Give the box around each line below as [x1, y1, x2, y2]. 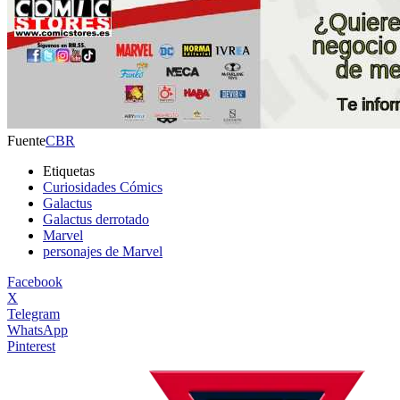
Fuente [7, 132, 46, 148]
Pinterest [7, 337, 55, 354]
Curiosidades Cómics [43, 179, 162, 195]
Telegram [7, 305, 60, 321]
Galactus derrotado [43, 211, 149, 227]
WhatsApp [7, 321, 68, 337]
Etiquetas [43, 162, 95, 179]
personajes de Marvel [43, 243, 162, 259]
